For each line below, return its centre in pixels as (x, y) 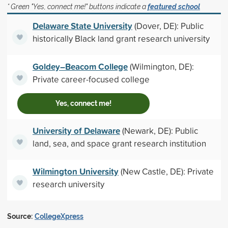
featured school (174, 7)
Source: (20, 216)
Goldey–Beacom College (80, 66)
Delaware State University (82, 26)
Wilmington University (75, 171)
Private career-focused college (91, 79)
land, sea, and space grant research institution (119, 143)
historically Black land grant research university (121, 38)
